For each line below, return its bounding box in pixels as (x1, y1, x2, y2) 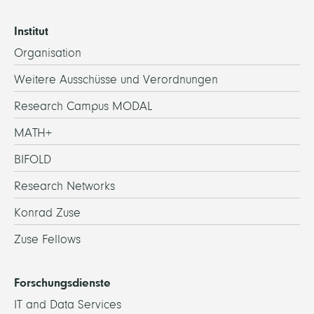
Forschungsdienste (14, 275, 111, 289)
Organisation (14, 46, 81, 60)
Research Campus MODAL (14, 99, 152, 113)
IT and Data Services (14, 297, 121, 311)
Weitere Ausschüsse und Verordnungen (14, 72, 218, 86)
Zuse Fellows (14, 232, 81, 246)
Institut (14, 23, 48, 38)
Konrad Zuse (14, 205, 81, 219)
